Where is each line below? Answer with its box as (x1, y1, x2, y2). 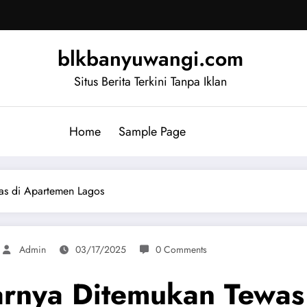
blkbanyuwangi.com (57, 43, 243, 73)
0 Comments (156, 242, 207, 256)
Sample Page (119, 122, 186, 140)
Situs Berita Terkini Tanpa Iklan (73, 72, 227, 90)
